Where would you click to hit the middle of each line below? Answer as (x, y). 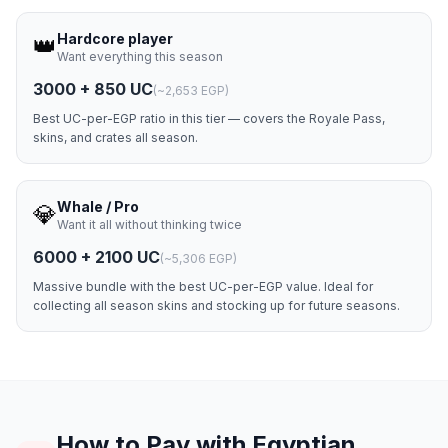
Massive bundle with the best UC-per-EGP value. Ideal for (203, 286)
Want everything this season (140, 56)
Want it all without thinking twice (149, 224)
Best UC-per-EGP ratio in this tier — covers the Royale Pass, (209, 118)
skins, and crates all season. (115, 137)
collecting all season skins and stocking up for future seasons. (216, 305)
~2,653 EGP (191, 90)
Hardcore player (115, 38)
